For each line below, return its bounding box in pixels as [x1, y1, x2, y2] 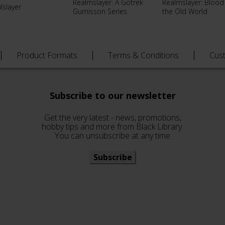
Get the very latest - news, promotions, [44, 112, 181, 123]
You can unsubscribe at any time [55, 130, 170, 141]
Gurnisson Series [73, 6, 127, 16]
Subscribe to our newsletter [49, 89, 176, 101]
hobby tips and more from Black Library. [42, 121, 183, 132]
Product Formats [17, 50, 77, 61]
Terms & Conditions [108, 50, 179, 61]
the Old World [162, 6, 207, 16]
